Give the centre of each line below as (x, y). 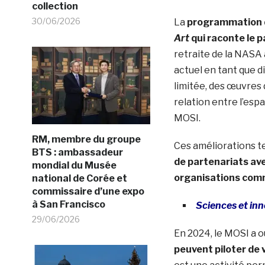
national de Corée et (79, 178)
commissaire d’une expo (88, 191)
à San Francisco (68, 204)
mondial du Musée (74, 165)
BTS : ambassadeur (77, 152)
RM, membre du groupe (86, 139)
